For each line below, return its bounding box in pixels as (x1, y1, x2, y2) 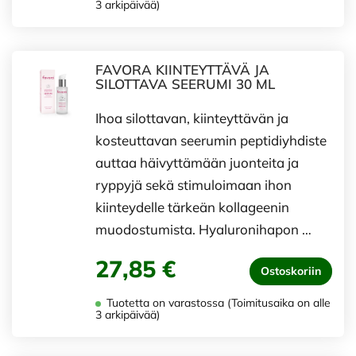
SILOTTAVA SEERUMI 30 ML (95, 75, 275, 92)
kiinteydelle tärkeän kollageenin (95, 199, 289, 215)
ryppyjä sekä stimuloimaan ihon (95, 176, 292, 193)
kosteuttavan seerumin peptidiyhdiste (95, 132, 327, 149)
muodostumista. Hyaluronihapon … (95, 221, 311, 238)
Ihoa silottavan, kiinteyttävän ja (95, 110, 288, 126)
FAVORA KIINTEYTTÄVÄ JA (95, 61, 269, 78)
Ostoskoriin (261, 264, 321, 278)
